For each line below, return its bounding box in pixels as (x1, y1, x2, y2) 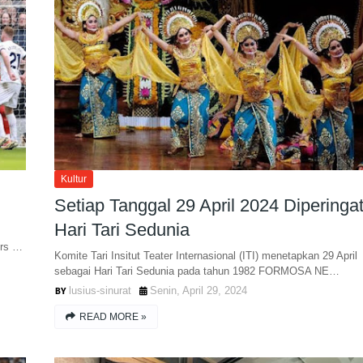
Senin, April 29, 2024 (149, 284, 247, 297)
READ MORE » (79, 311, 147, 322)
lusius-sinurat (68, 284, 131, 297)
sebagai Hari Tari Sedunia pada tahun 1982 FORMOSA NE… (53, 265, 340, 277)
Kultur (60, 173, 87, 185)
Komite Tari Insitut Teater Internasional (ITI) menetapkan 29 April (53, 250, 357, 262)
